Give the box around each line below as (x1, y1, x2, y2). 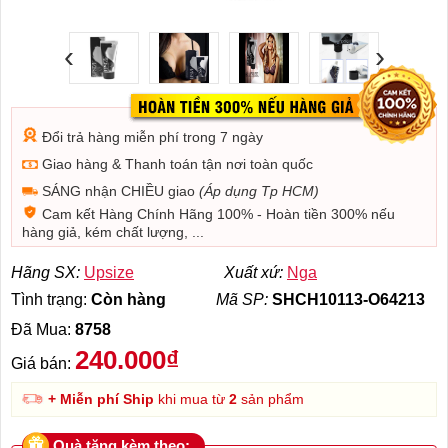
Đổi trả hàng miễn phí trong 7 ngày (38, 128, 263, 145)
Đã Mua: (11, 320, 75, 338)
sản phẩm (237, 390, 304, 407)
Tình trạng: (11, 290, 91, 308)
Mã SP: (216, 290, 268, 308)
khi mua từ (154, 390, 229, 407)
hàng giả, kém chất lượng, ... (22, 223, 204, 240)
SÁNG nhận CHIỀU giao (38, 182, 199, 199)
